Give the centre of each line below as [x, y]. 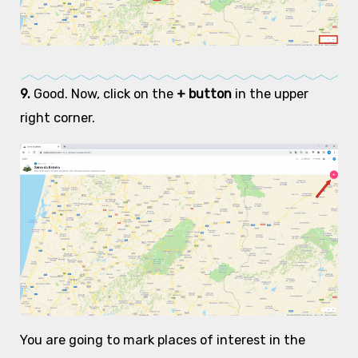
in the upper [270, 94]
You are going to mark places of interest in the [162, 340]
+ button [204, 94]
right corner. [57, 118]
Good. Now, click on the [105, 94]
